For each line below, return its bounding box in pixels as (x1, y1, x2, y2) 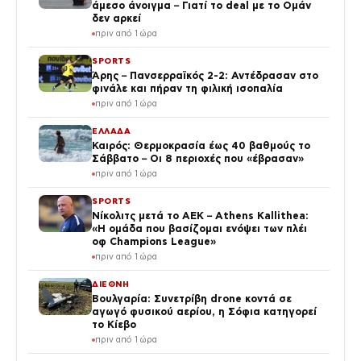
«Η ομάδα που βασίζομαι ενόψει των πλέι (92, 223, 307, 234)
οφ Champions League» (92, 236, 216, 247)
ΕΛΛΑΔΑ (92, 127, 131, 136)
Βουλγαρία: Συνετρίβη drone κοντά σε (92, 293, 292, 305)
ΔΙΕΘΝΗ (92, 280, 130, 289)
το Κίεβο (92, 319, 136, 330)
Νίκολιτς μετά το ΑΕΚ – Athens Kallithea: (92, 210, 309, 222)
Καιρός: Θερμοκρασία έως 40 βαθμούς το (92, 140, 310, 151)
